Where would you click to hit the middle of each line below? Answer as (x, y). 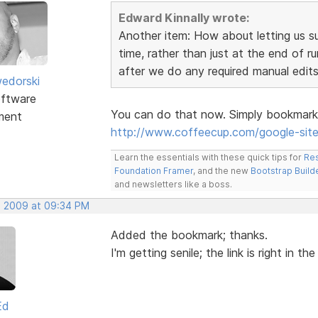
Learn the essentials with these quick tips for (209, 157)
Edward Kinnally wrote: (183, 17)
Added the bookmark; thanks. (189, 235)
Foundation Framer (153, 170)
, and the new (221, 170)
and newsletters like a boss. (173, 184)
